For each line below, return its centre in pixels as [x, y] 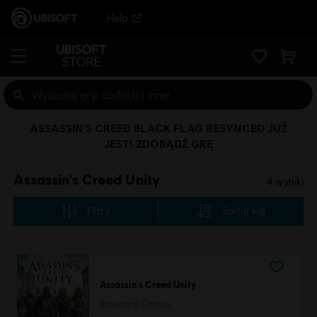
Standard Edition [135, 305]
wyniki [289, 181]
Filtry [98, 211]
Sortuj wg [244, 211]
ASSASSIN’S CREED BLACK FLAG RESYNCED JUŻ [158, 128]
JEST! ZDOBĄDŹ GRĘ [158, 143]
